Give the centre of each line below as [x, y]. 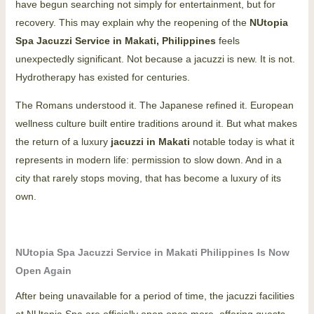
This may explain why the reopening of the [154, 22]
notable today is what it [242, 142]
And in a [263, 160]
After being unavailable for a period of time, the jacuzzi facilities [155, 295]
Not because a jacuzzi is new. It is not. [211, 59]
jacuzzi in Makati [150, 142]
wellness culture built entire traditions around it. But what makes [156, 123]
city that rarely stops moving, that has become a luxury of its [148, 178]
